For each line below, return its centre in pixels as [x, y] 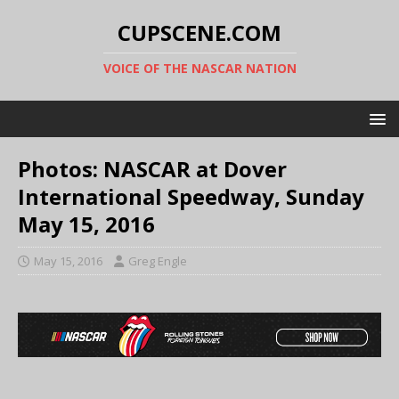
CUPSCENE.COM [199, 33]
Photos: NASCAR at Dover [152, 169]
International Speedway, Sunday [191, 196]
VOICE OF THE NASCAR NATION [199, 68]
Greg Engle [158, 261]
